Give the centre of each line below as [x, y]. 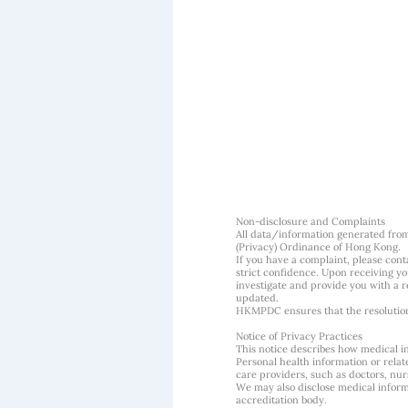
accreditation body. [281, 400]
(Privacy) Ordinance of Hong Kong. [318, 247]
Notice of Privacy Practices [299, 336]
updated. [257, 298]
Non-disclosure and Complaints [311, 221]
